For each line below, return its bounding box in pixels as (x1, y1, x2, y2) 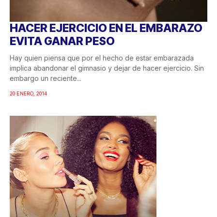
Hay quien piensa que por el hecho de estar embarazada (10, 54, 194, 62)
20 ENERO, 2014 (10, 91, 47, 97)
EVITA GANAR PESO (10, 34, 115, 48)
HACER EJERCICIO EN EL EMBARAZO (10, 21, 202, 35)
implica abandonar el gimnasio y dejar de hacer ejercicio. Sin (10, 64, 204, 73)
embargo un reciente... (10, 74, 81, 83)
